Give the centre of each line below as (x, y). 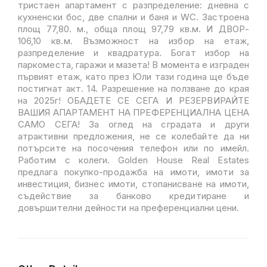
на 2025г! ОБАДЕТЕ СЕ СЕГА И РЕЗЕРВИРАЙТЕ (133, 100)
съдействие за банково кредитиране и (133, 196)
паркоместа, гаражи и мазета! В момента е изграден (133, 65)
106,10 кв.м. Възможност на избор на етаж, (133, 41)
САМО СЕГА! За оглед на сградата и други (133, 124)
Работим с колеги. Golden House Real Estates (133, 160)
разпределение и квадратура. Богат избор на (133, 53)
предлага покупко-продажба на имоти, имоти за (133, 172)
